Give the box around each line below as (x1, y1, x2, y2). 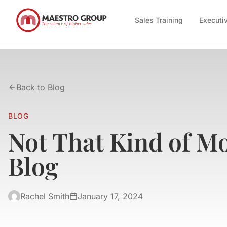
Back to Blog (16, 82, 65, 92)
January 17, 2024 (78, 191, 143, 201)
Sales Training (135, 16, 183, 24)
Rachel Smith (20, 191, 69, 201)
